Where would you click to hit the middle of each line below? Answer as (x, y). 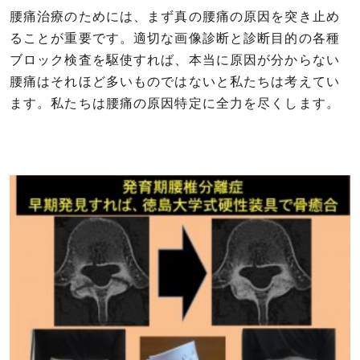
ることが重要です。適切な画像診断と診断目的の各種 (175, 38)
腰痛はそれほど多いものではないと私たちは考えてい (175, 82)
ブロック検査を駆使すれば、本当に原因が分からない (175, 60)
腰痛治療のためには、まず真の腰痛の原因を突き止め (175, 16)
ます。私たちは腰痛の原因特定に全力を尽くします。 (175, 103)
